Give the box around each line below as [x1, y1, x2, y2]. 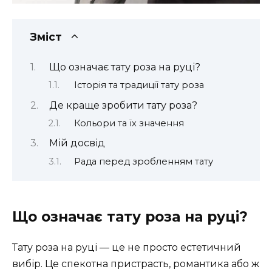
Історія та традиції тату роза [73, 80, 204, 91]
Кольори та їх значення [73, 118, 184, 129]
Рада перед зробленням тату [73, 155, 213, 167]
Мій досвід [49, 137, 105, 149]
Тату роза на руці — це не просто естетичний [12, 242, 241, 254]
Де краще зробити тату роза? [49, 99, 197, 111]
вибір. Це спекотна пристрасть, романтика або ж [12, 258, 259, 270]
